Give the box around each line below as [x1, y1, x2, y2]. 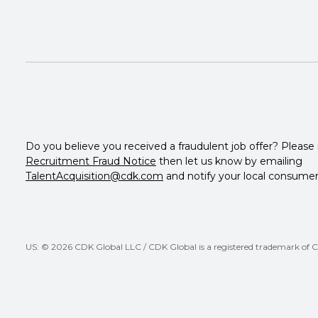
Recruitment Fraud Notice [26, 155, 156, 168]
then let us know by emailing [156, 155, 302, 168]
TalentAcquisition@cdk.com [26, 170, 163, 183]
